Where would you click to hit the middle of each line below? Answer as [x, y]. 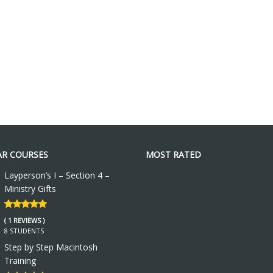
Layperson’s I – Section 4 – [57, 175]
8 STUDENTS [24, 231]
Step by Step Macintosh [51, 247]
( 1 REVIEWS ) [24, 220]
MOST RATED [173, 154]
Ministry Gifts [30, 189]
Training [20, 261]
